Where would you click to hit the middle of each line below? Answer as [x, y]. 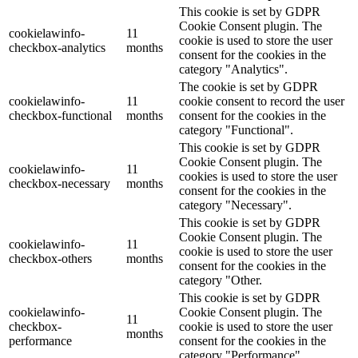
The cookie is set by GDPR [249, 86]
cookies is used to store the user [258, 176]
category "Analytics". [233, 69]
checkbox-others [50, 258]
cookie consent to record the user [262, 101]
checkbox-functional [60, 115]
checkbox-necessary [60, 183]
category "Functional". [236, 129]
